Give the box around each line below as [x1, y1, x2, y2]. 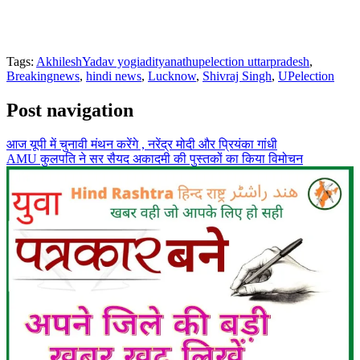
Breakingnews [6, 69, 80, 84]
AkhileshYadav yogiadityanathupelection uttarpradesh [36, 55, 309, 69]
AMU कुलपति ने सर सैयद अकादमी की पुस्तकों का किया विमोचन [6, 151, 303, 166]
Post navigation [6, 99, 133, 121]
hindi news [86, 69, 141, 84]
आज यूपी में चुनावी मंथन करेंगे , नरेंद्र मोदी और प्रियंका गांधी [6, 137, 277, 151]
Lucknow [148, 69, 196, 84]
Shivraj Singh [202, 69, 272, 84]
